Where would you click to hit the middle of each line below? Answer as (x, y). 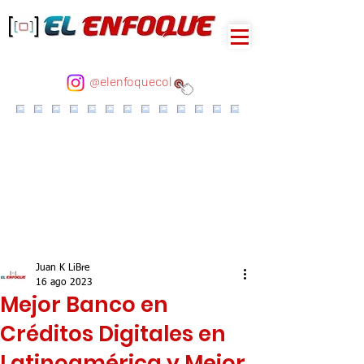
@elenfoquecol (130, 81)
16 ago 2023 (64, 283)
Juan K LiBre (63, 268)
